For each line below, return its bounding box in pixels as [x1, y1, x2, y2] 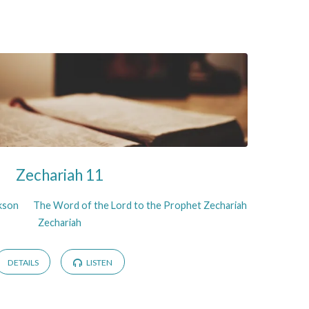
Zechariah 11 [16, 165, 104, 184]
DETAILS [7, 257, 39, 268]
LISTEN [84, 257, 112, 268]
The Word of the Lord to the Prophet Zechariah [33, 199, 248, 212]
